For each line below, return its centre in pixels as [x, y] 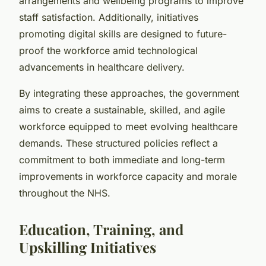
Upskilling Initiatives [88, 247]
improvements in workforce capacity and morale [128, 176]
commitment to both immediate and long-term [122, 159]
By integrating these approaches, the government [129, 93]
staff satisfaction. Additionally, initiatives [109, 17]
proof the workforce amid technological [108, 50]
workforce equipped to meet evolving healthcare [128, 126]
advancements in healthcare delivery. [102, 67]
